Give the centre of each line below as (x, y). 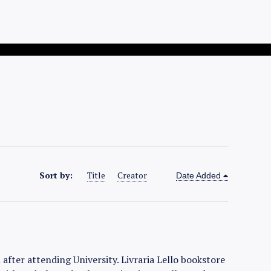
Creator (132, 175)
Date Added (199, 175)
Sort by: (57, 175)
